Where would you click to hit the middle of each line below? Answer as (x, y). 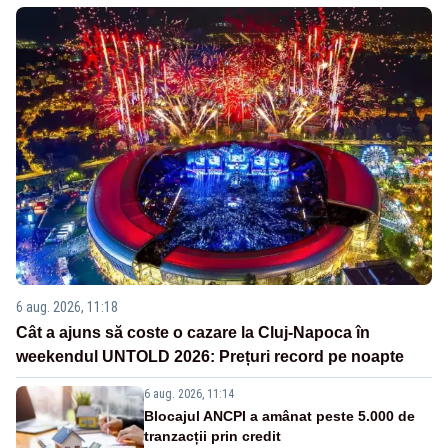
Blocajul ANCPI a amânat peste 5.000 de (279, 415)
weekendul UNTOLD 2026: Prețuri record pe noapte (210, 356)
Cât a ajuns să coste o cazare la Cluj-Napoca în (193, 332)
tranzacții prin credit (212, 435)
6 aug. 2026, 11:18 (67, 306)
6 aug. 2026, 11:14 (189, 393)
